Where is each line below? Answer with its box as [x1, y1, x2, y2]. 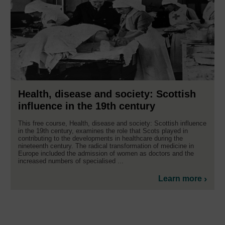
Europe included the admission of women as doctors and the [18, 150, 194, 158]
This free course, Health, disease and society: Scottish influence [18, 120, 206, 128]
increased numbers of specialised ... [18, 157, 124, 165]
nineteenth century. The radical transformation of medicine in [18, 142, 194, 150]
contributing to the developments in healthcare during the [18, 135, 183, 143]
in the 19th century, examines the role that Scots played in [18, 127, 188, 135]
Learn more [158, 174, 202, 183]
